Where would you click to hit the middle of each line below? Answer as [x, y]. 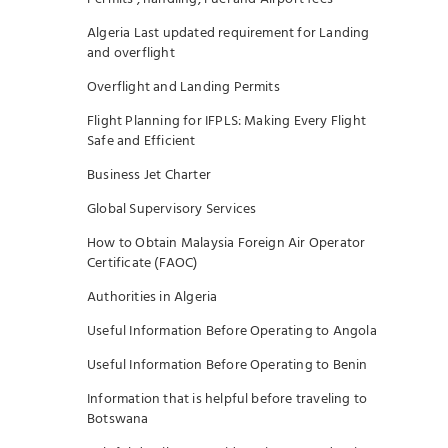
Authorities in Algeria [152, 297]
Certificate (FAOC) [142, 263]
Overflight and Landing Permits [183, 87]
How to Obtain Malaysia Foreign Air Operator [226, 243]
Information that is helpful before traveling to [227, 399]
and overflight [131, 53]
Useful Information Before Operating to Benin [227, 365]
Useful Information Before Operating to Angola [232, 331]
